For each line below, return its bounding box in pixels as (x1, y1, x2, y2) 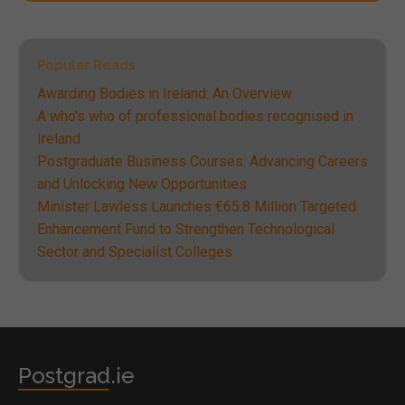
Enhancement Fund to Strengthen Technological (37, 220, 334, 238)
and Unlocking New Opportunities (37, 174, 247, 193)
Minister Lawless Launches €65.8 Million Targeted (37, 197, 356, 215)
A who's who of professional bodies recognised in (37, 107, 353, 125)
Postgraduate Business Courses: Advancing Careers (37, 152, 368, 170)
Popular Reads (37, 56, 136, 73)
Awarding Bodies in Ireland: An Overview (37, 84, 292, 102)
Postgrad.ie (18, 362, 135, 389)
